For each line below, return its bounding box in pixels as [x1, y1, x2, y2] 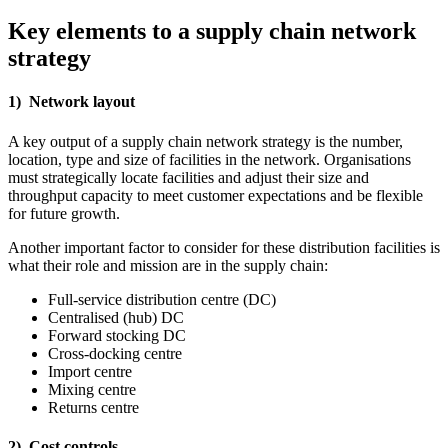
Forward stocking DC [48, 326, 186, 344]
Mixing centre [48, 380, 136, 398]
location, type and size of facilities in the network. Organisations [8, 150, 411, 168]
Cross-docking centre [48, 344, 182, 362]
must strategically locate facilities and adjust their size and [8, 168, 369, 186]
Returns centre [48, 398, 139, 416]
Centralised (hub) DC [48, 308, 184, 326]
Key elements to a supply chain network [8, 18, 416, 45]
